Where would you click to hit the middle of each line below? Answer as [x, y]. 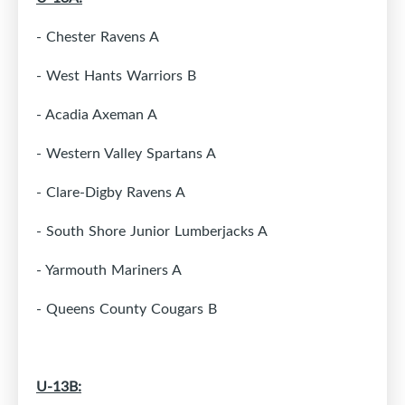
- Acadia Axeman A [97, 114]
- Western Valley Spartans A [126, 153]
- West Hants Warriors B [116, 75]
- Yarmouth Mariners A [109, 270]
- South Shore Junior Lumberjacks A [152, 231]
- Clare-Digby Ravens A [111, 192]
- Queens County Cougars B [127, 309]
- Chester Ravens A [98, 37]
